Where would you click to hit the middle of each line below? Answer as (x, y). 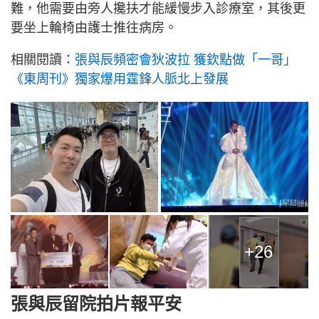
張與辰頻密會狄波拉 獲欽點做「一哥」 (185, 59)
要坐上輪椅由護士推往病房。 (94, 27)
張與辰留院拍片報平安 (96, 303)
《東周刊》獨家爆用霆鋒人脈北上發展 (120, 79)
